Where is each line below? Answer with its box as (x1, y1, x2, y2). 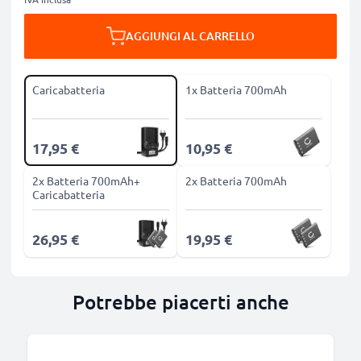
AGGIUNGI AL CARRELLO (126, 28, 255, 44)
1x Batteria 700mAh (185, 82, 287, 97)
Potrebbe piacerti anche (72, 289, 289, 314)
